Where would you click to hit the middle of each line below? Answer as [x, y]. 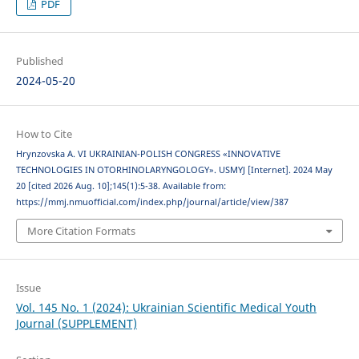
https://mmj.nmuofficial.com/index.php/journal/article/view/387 [152, 202]
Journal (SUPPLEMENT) [76, 323]
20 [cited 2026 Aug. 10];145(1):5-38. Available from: [121, 186]
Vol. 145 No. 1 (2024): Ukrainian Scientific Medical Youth [166, 307]
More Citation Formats [81, 230]
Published [39, 61]
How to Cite [44, 134]
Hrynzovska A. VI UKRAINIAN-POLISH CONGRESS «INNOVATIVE [148, 154]
